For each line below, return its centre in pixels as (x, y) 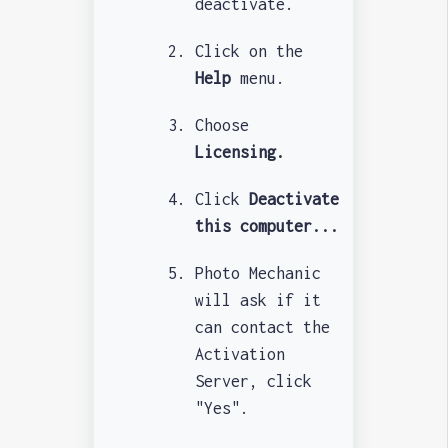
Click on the (248, 50)
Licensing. (239, 151)
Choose (221, 124)
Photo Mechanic (257, 272)
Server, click (253, 380)
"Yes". (221, 407)
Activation (239, 353)
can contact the (262, 326)
